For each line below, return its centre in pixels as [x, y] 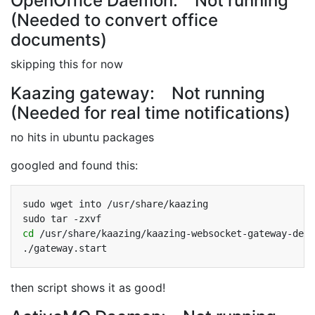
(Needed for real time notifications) [150, 113]
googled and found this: [74, 165]
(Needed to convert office [114, 20]
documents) [59, 40]
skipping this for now [67, 64]
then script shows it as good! [88, 288]
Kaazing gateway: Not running [138, 93]
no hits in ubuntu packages [82, 137]
